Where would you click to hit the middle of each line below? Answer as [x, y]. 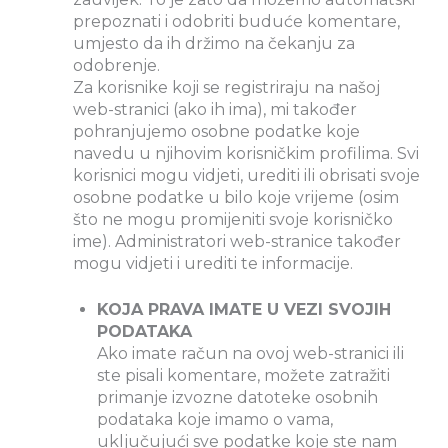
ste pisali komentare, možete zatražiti [243, 376]
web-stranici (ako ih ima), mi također [215, 110]
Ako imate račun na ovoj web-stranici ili [250, 354]
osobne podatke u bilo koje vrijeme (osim [236, 198]
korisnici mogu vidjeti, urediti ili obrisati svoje [246, 176]
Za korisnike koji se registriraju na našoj [226, 88]
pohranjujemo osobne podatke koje [216, 132]
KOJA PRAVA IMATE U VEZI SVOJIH [244, 310]
